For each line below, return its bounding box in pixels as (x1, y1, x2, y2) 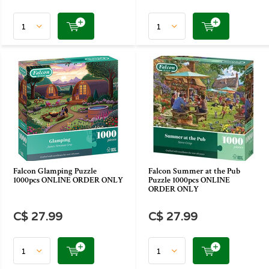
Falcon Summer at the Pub (148, 166, 240, 177)
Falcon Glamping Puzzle (13, 166, 97, 177)
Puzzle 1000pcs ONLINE (148, 175, 230, 186)
